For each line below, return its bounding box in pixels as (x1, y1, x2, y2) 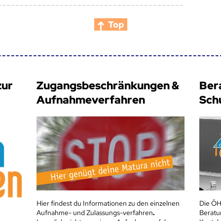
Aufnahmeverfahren (36, 93, 145, 108)
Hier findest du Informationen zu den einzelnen (36, 199, 180, 208)
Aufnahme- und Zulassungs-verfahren (36, 208, 153, 218)
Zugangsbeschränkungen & (36, 78, 179, 93)
